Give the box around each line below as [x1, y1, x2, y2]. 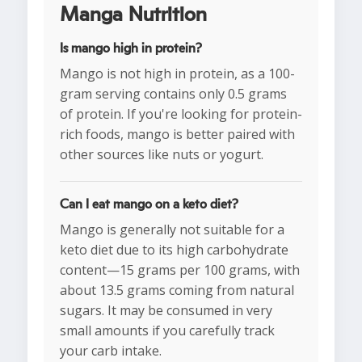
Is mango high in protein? [60, 42, 202, 56]
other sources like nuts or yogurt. [60, 145, 263, 164]
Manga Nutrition [60, 5, 207, 26]
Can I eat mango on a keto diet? [60, 198, 238, 212]
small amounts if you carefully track [60, 322, 275, 340]
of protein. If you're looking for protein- [60, 105, 302, 124]
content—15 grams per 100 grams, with [60, 261, 300, 280]
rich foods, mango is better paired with [60, 125, 295, 144]
